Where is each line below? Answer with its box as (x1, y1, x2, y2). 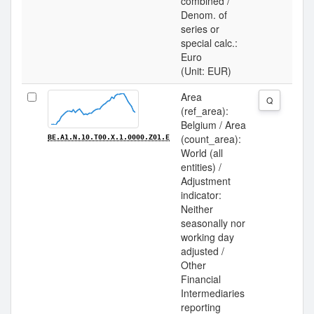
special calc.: (181, 36, 238, 50)
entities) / (181, 160, 221, 174)
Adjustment (181, 174, 231, 188)
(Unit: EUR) (181, 64, 231, 78)
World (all (181, 146, 223, 160)
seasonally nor (181, 216, 245, 230)
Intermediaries (181, 286, 245, 300)
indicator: (181, 188, 221, 202)
